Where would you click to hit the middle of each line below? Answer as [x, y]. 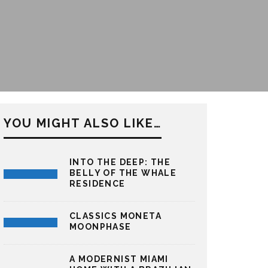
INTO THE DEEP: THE [120, 162]
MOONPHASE [100, 226]
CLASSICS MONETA [115, 216]
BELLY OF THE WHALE [123, 173]
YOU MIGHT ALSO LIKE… [83, 123]
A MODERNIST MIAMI [119, 259]
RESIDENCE [98, 183]
